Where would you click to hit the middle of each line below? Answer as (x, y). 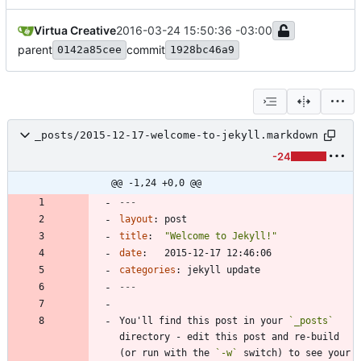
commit (146, 49)
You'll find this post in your (204, 320)
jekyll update (224, 270)
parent (35, 49)
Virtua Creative (75, 30)
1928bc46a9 (202, 49)
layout (136, 219)
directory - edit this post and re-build (229, 336)
